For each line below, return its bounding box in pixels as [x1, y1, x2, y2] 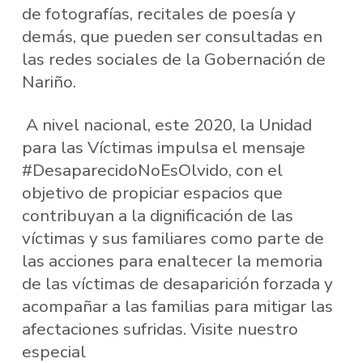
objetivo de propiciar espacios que [21, 181, 283, 205]
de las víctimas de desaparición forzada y [21, 272, 333, 296]
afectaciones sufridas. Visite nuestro [21, 318, 298, 341]
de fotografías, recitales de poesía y [21, 2, 296, 25]
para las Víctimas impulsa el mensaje [21, 136, 305, 160]
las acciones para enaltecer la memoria [21, 250, 322, 273]
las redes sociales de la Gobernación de [21, 47, 326, 70]
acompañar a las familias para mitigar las [21, 295, 333, 318]
